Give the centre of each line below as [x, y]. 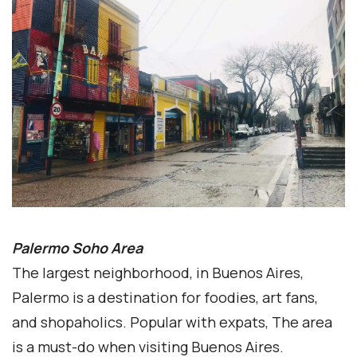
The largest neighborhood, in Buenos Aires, [158, 272]
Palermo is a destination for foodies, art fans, [165, 297]
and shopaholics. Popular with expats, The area [172, 322]
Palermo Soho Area [77, 247]
